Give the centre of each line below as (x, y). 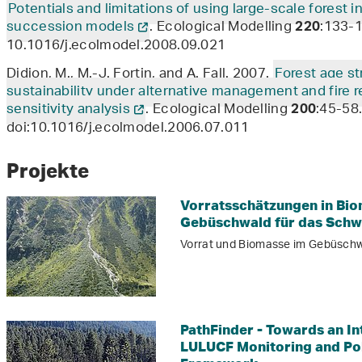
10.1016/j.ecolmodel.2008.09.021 (116, 46)
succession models (71, 28)
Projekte (48, 170)
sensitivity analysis (69, 110)
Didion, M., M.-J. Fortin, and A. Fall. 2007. (140, 75)
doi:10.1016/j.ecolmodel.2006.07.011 (128, 129)
